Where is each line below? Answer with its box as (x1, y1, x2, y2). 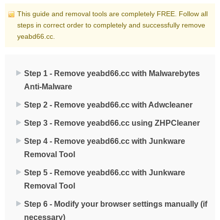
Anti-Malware (24, 82, 72, 91)
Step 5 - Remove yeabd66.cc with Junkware (24, 168, 185, 177)
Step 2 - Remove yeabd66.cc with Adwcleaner (24, 101, 192, 110)
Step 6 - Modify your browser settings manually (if (24, 200, 207, 209)
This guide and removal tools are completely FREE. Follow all (17, 10, 208, 18)
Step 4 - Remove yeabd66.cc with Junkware (24, 137, 185, 146)
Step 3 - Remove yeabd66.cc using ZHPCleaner (24, 119, 200, 128)
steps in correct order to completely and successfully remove (17, 21, 205, 29)
